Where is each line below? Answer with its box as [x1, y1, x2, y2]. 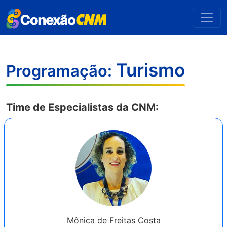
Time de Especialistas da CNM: [6, 101, 159, 113]
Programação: [6, 61, 116, 80]
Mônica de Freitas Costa [66, 215, 161, 225]
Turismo [116, 59, 185, 81]
